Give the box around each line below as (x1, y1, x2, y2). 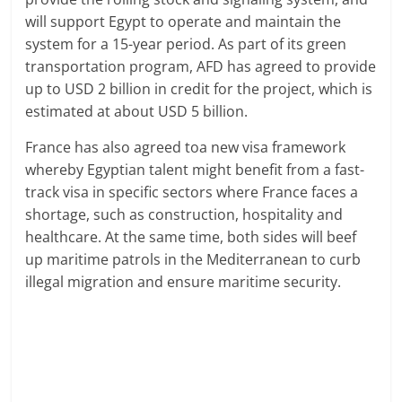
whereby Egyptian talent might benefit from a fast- (25, 159, 365, 179)
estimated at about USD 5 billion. (25, 100, 249, 121)
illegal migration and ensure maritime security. (25, 271, 342, 292)
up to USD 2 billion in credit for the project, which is (25, 78, 373, 99)
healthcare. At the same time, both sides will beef (25, 226, 357, 247)
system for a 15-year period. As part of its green (25, 33, 347, 54)
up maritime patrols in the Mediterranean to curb (25, 249, 362, 269)
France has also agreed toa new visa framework (25, 136, 346, 157)
